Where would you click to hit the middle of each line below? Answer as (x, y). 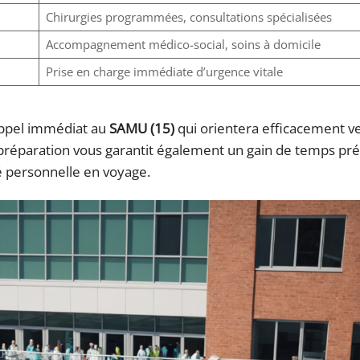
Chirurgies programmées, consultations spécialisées (188, 17)
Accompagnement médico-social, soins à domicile (183, 45)
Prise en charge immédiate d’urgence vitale (164, 72)
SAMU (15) (142, 129)
